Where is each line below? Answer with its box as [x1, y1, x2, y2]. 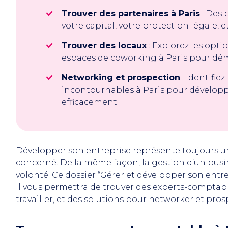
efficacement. [62, 97, 119, 107]
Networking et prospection [62, 73, 180, 82]
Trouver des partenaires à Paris [62, 9, 200, 18]
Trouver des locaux [62, 41, 147, 50]
